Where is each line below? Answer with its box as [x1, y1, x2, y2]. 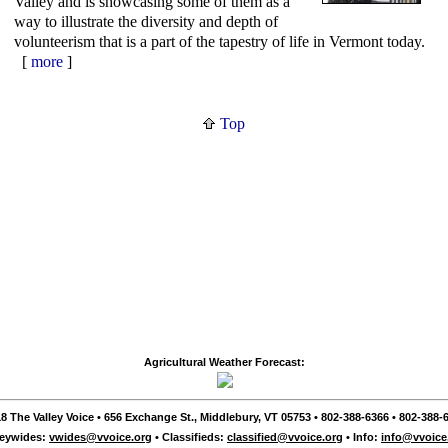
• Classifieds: [152, 430, 227, 443]
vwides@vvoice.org [49, 430, 152, 443]
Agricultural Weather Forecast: [144, 356, 305, 368]
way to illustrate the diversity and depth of [14, 12, 278, 30]
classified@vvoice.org [227, 430, 343, 443]
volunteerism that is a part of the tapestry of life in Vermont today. [14, 32, 425, 50]
